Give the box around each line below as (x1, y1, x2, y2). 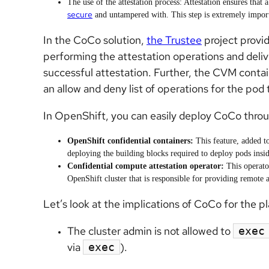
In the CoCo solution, (43, 33, 147, 47)
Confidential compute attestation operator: (67, 162, 226, 171)
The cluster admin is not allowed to (67, 224, 233, 238)
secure (67, 9, 92, 20)
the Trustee (147, 33, 202, 47)
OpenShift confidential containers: (67, 136, 193, 146)
